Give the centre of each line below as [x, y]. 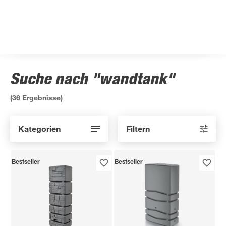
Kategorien [39, 128]
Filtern [138, 128]
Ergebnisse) [41, 98]
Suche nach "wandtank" [92, 78]
